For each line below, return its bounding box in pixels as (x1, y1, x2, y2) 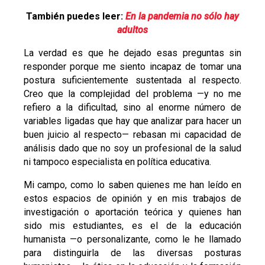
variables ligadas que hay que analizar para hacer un (23, 115, 242, 127)
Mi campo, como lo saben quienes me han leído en (23, 179, 242, 191)
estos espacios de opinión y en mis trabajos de (23, 193, 242, 205)
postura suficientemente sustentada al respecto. (23, 75, 242, 86)
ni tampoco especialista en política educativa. (23, 156, 211, 168)
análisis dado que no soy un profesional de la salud (23, 143, 242, 154)
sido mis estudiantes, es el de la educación (23, 220, 242, 232)
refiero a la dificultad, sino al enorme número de (23, 102, 242, 114)
